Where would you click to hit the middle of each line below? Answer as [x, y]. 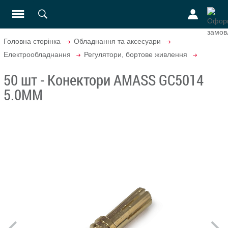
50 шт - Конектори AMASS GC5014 [104, 80]
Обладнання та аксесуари [117, 41]
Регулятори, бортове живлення [136, 54]
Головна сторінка [32, 41]
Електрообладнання [37, 54]
